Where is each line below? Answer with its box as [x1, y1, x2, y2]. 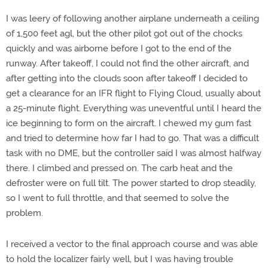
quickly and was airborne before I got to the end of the [6, 43, 232, 54]
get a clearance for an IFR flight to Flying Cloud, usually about [6, 88, 261, 99]
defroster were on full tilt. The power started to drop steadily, [6, 178, 256, 188]
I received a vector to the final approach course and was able [6, 239, 258, 249]
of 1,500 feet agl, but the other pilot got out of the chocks [6, 28, 242, 39]
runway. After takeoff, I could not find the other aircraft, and [6, 58, 249, 69]
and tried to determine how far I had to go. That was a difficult [6, 133, 259, 144]
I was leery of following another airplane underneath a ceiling [6, 13, 259, 24]
